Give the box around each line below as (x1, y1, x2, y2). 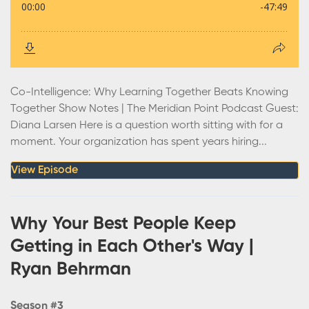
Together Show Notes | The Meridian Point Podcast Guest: (10, 103, 299, 114)
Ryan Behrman (10, 260, 131, 279)
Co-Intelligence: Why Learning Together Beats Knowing (10, 86, 288, 98)
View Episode (11, 164, 78, 176)
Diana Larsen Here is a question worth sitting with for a (10, 119, 283, 131)
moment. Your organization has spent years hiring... (10, 136, 267, 148)
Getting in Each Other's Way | (10, 237, 254, 256)
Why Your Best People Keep (10, 215, 236, 233)
